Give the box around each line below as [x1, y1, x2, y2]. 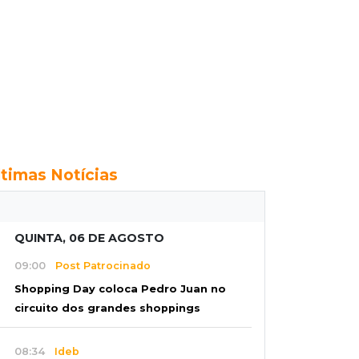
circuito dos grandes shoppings [14, 302, 200, 315]
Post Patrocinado [46, 259, 151, 272]
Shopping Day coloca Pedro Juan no [14, 283, 226, 296]
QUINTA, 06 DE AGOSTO [14, 231, 164, 245]
